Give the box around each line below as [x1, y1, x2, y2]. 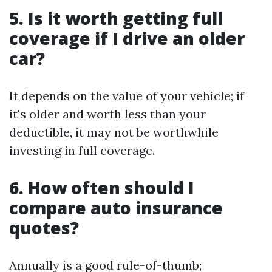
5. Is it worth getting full [9, 7, 223, 30]
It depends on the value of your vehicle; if [9, 88, 244, 103]
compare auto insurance [9, 196, 223, 219]
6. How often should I [9, 176, 194, 199]
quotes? [9, 216, 79, 239]
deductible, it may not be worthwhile [9, 124, 219, 140]
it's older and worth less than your [9, 106, 206, 121]
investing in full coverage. [9, 143, 155, 158]
